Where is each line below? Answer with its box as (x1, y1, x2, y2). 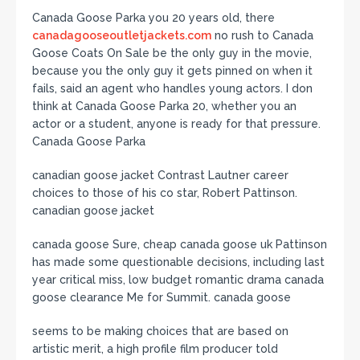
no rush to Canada (211, 29, 313, 42)
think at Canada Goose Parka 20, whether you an (32, 100, 297, 112)
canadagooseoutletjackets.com (32, 29, 211, 42)
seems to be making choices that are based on (32, 325, 288, 337)
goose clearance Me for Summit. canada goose (32, 291, 291, 304)
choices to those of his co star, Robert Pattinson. (32, 186, 297, 199)
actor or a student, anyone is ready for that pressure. (32, 117, 321, 130)
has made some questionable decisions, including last (32, 256, 325, 268)
